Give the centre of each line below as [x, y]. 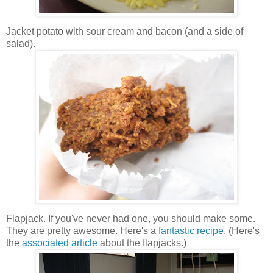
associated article [60, 243]
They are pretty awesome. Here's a [82, 231]
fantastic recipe [191, 231]
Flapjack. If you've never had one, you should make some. [131, 219]
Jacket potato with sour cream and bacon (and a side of [125, 32]
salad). [21, 44]
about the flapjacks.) [142, 243]
